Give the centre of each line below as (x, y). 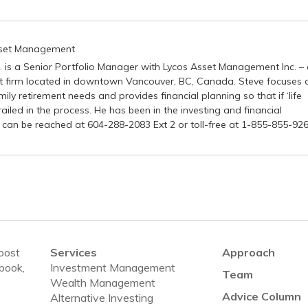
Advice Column (261, 296)
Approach (248, 252)
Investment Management (112, 267)
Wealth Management (102, 283)
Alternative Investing (101, 298)
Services (73, 252)
